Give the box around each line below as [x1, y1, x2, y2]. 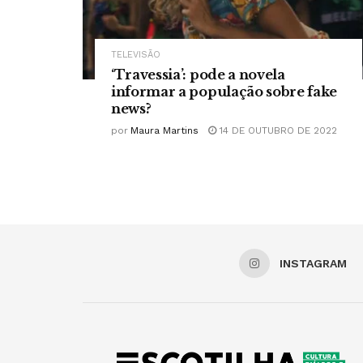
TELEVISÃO [111, 49, 160, 61]
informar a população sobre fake [111, 83, 338, 100]
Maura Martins [130, 125, 199, 137]
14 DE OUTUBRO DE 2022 [216, 125, 337, 137]
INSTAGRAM [280, 257, 347, 271]
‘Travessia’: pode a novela [111, 66, 285, 83]
